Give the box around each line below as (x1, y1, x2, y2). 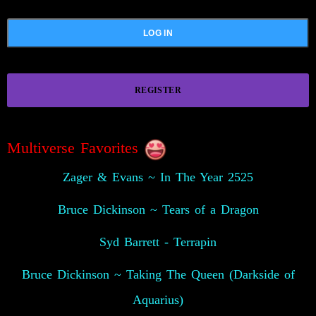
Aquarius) (133, 293, 183, 308)
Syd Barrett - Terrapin (99, 235, 217, 250)
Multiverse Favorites (7, 139, 144, 157)
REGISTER (135, 85, 181, 96)
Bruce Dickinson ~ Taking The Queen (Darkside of (21, 267, 295, 282)
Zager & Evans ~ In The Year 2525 (63, 170, 253, 185)
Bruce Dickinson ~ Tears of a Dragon (57, 202, 259, 217)
